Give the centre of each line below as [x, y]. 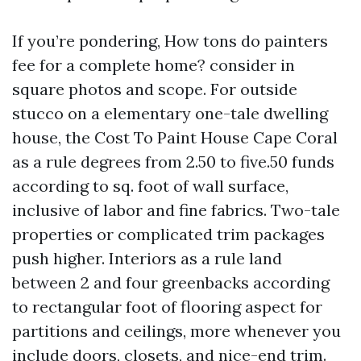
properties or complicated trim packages [168, 234]
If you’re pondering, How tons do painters [170, 41]
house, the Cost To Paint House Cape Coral [175, 137]
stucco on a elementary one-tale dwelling [170, 113]
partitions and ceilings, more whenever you [176, 331]
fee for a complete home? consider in [154, 65]
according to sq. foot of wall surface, [150, 186]
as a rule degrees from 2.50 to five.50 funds [173, 162]
